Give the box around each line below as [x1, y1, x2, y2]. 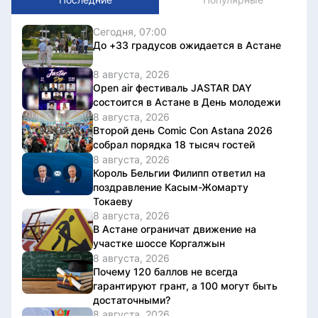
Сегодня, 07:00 [93, 25, 167, 38]
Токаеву [93, 194, 133, 207]
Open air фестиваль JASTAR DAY [93, 81, 252, 94]
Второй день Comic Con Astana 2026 [93, 124, 273, 136]
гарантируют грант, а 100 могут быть [93, 279, 278, 292]
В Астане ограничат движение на [93, 222, 256, 235]
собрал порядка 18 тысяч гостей [93, 138, 255, 150]
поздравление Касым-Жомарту [93, 180, 248, 193]
